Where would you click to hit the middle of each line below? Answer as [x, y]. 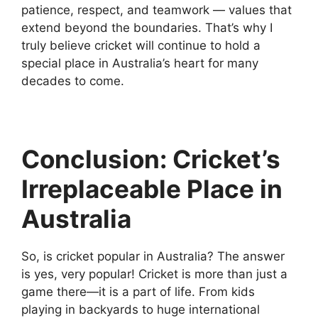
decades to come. [73, 81]
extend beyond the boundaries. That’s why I [147, 28]
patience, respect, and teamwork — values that [157, 10]
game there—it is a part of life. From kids [138, 292]
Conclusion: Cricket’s [151, 159]
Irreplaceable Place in [152, 189]
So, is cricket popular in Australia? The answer [153, 257]
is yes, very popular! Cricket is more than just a [154, 274]
